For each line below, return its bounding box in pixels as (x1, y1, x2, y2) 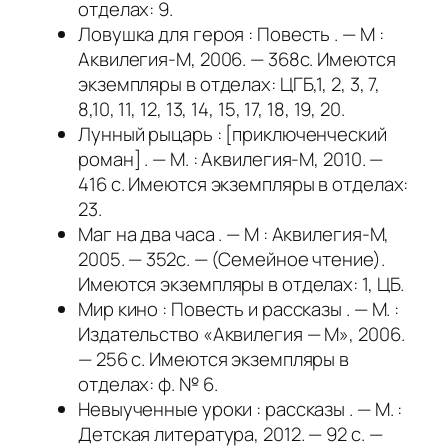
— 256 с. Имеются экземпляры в (78, 346, 350, 373)
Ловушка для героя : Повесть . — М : (78, 21, 384, 48)
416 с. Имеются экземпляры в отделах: (78, 171, 409, 198)
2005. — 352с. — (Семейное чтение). (78, 246, 385, 273)
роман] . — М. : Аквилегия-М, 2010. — (78, 146, 384, 173)
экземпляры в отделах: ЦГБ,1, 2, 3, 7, (78, 71, 381, 98)
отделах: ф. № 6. (78, 371, 218, 398)
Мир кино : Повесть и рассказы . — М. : (78, 296, 400, 323)
